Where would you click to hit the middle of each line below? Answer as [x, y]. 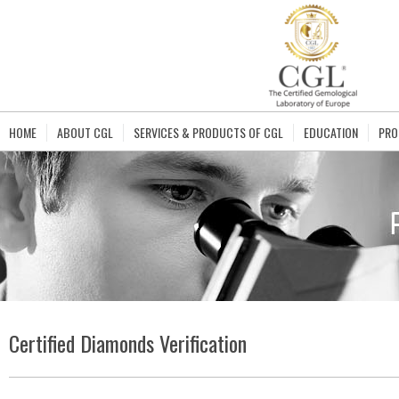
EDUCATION [331, 132]
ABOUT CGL [85, 132]
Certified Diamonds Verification [128, 343]
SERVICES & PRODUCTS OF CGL [208, 132]
